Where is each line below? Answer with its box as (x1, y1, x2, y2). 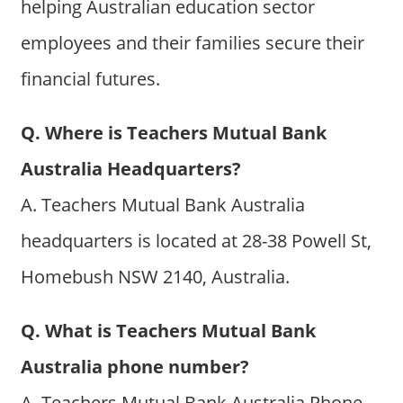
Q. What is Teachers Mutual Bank (20, 318, 316, 344)
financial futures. (20, 67, 160, 92)
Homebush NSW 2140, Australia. (20, 264, 290, 290)
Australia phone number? (20, 354, 249, 380)
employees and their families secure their (20, 31, 364, 56)
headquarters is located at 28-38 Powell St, (20, 228, 372, 254)
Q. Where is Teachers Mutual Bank (20, 121, 327, 146)
